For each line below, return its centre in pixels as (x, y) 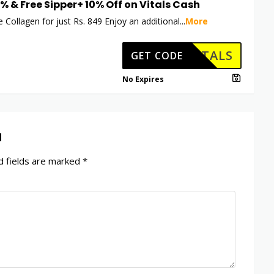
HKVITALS (202, 55)
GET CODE (157, 55)
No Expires (143, 79)
